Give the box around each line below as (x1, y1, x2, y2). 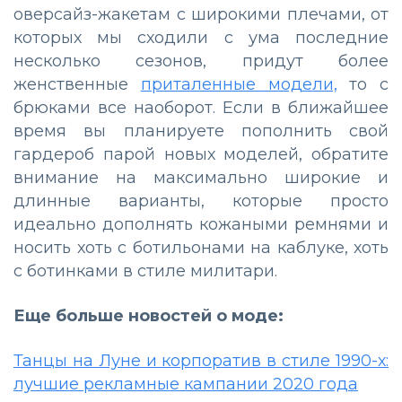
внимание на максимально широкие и (13, 167, 389, 188)
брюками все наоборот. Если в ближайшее (13, 97, 389, 118)
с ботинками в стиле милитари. (13, 260, 277, 281)
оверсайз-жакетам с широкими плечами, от (13, 4, 389, 24)
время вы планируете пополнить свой (13, 120, 389, 141)
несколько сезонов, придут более (13, 50, 389, 71)
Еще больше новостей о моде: (13, 305, 284, 326)
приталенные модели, (140, 74, 337, 94)
